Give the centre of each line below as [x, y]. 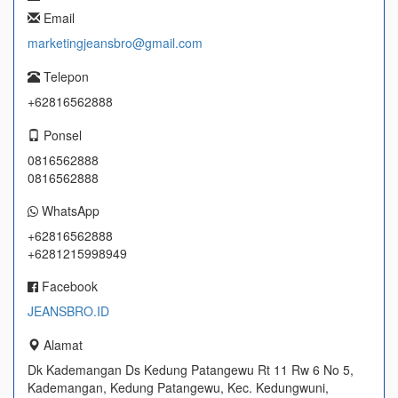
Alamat [61, 345]
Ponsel [61, 135]
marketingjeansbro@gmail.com [115, 43]
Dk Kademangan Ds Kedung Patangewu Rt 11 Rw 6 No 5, [191, 370]
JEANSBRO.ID [68, 311]
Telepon [64, 77]
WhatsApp [69, 211]
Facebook [68, 287]
